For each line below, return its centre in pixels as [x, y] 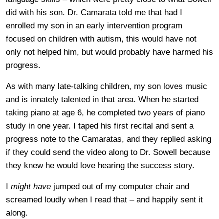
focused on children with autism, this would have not [101, 39]
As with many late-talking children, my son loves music [107, 87]
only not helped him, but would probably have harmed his [109, 52]
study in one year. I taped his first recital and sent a [100, 126]
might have [31, 187]
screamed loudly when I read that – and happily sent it [104, 200]
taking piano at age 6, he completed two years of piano [105, 113]
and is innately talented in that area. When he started [102, 100]
